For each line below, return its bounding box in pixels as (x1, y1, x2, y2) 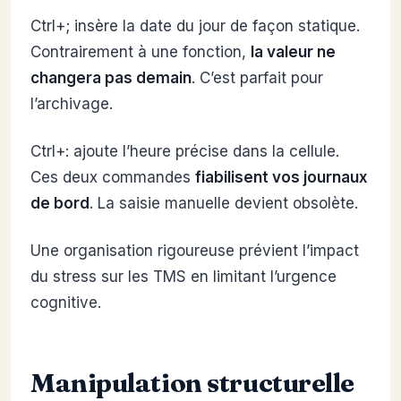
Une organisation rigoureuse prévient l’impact (30, 242, 359, 260)
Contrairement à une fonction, (30, 43, 251, 62)
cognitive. (30, 294, 101, 312)
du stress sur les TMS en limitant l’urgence (30, 268, 337, 286)
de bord (30, 194, 90, 213)
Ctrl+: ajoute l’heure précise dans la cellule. (30, 142, 339, 161)
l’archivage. (30, 95, 113, 114)
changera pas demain (30, 69, 192, 88)
